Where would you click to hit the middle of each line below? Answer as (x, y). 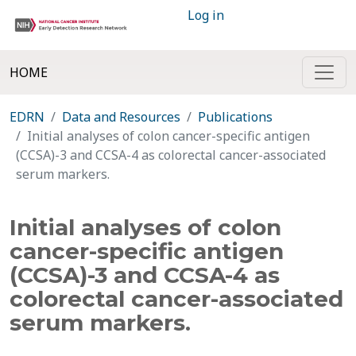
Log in (206, 15)
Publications (235, 117)
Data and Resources (121, 117)
